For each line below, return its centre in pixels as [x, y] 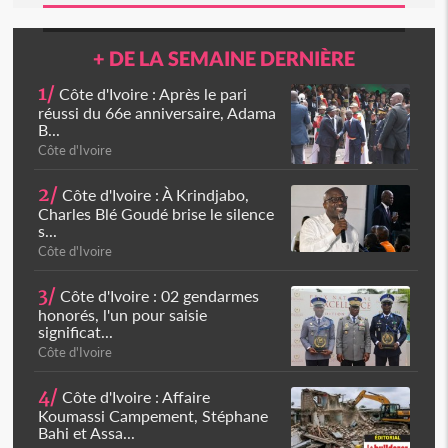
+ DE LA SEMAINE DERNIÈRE [223, 58]
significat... [76, 331]
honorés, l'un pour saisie [123, 314]
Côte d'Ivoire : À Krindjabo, [154, 194]
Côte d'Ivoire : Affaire [134, 396]
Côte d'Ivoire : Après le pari [151, 93]
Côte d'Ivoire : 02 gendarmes [158, 295]
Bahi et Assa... [87, 432]
